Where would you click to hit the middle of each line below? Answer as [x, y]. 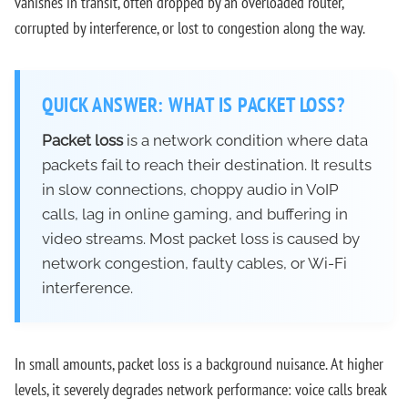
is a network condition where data [245, 140]
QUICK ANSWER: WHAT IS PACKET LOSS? [193, 105]
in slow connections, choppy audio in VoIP [190, 189]
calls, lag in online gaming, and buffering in [195, 214]
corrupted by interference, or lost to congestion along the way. [190, 28]
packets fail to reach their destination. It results [207, 165]
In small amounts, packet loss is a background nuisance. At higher [199, 364]
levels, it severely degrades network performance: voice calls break [201, 389]
